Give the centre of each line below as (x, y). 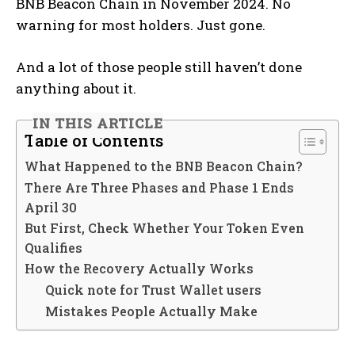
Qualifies (53, 248)
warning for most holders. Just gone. (141, 25)
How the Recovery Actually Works (139, 269)
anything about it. (76, 89)
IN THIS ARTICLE (98, 123)
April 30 (51, 208)
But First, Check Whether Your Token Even (164, 228)
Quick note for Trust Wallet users (153, 290)
